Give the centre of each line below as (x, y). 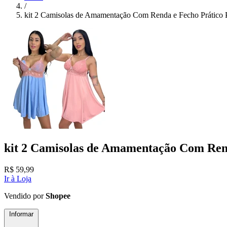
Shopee (58, 196)
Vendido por (25, 196)
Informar (21, 214)
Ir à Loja (18, 178)
